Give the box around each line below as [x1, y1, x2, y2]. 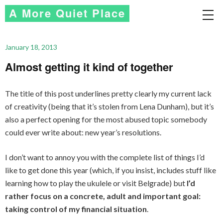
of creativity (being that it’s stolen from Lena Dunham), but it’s [5, 102, 214, 111]
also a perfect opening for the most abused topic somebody [5, 114, 207, 124]
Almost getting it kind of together [5, 59, 173, 75]
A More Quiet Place [9, 5, 125, 21]
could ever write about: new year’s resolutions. [5, 127, 161, 137]
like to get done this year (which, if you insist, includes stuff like [5, 165, 216, 175]
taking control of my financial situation [5, 204, 147, 214]
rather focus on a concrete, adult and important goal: [5, 191, 201, 201]
